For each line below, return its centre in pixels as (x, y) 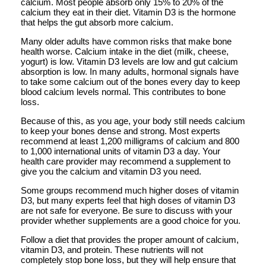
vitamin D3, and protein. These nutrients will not (112, 249)
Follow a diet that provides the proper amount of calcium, (130, 239)
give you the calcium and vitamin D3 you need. (111, 171)
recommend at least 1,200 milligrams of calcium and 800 (130, 141)
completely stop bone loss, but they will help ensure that (128, 259)
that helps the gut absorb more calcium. (97, 22)
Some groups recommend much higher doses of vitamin (130, 190)
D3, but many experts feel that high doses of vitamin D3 (128, 200)
